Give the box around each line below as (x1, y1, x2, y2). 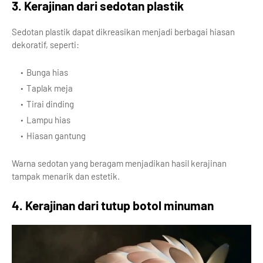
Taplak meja (26, 83, 73, 93)
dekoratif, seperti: (12, 39, 79, 50)
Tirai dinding (26, 99, 74, 109)
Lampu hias (26, 114, 70, 125)
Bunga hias (26, 67, 68, 77)
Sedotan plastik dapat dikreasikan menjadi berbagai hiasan (12, 26, 235, 37)
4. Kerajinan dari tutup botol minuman (12, 198, 214, 213)
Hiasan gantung (26, 130, 86, 141)
